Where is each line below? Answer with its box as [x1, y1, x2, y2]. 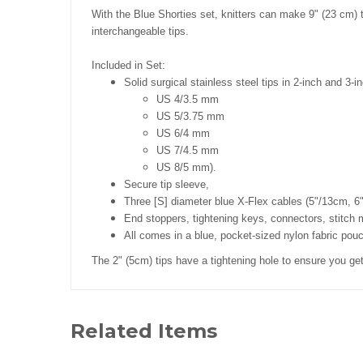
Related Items [70, 319, 217, 343]
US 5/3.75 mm [156, 110, 224, 122]
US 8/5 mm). [156, 161, 216, 173]
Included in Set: [92, 59, 165, 71]
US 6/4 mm [156, 127, 210, 139]
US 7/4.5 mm [156, 144, 219, 156]
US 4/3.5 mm [156, 93, 219, 105]
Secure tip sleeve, [124, 178, 209, 190]
